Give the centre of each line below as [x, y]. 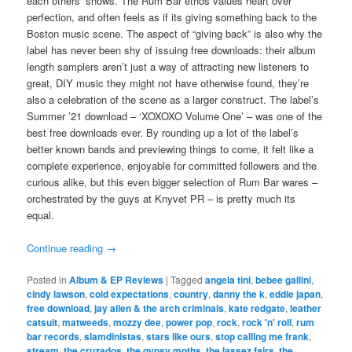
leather [306, 308]
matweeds [86, 322]
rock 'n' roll [267, 322]
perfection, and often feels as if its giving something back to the [172, 16]
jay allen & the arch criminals [159, 308]
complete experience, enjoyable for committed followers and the [172, 165]
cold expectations [130, 293]
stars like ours [179, 336]
